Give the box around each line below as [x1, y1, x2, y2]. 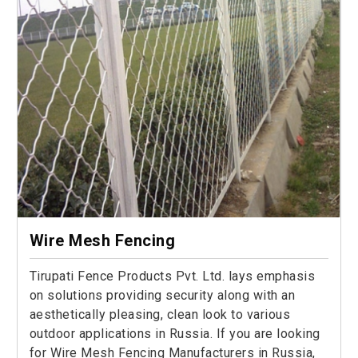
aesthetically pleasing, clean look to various [29, 306, 291, 322]
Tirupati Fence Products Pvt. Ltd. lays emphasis [29, 268, 316, 284]
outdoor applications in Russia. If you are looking [29, 325, 320, 341]
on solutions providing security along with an [29, 287, 296, 303]
